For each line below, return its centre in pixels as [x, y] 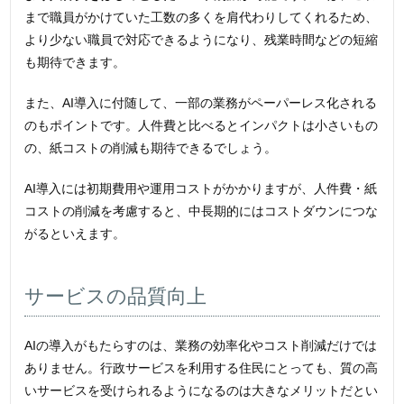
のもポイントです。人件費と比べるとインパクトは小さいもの [202, 126]
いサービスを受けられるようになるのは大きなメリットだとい [202, 391]
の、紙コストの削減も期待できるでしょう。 [151, 148]
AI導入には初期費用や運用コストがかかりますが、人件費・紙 [201, 189]
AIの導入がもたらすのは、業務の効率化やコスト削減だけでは [201, 346]
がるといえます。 [75, 234]
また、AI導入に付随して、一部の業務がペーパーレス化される [201, 103]
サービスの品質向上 [116, 297]
